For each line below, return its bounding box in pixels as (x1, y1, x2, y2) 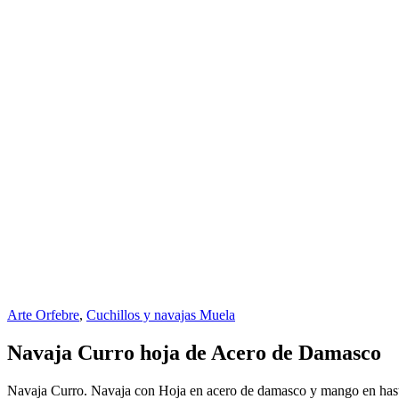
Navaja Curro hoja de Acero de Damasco (7, 340, 381, 364)
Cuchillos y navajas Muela (86, 307, 235, 322)
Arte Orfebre (7, 307, 79, 322)
